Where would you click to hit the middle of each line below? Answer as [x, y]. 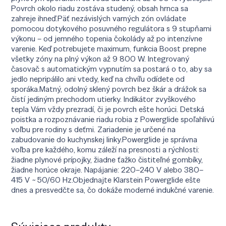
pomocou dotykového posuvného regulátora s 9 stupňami [111, 28]
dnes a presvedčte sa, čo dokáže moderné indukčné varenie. [113, 190]
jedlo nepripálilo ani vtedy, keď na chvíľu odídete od [98, 79]
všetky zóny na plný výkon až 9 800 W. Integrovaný [100, 59]
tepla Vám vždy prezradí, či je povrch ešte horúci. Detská [108, 109]
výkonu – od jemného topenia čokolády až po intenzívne [107, 38]
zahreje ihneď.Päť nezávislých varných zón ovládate [99, 18]
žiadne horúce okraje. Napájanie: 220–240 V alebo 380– [107, 169]
